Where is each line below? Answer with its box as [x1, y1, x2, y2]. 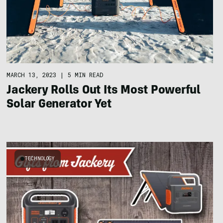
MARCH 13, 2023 [6, 70, 57, 79]
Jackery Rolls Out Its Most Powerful [6, 85, 201, 97]
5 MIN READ [68, 70, 104, 79]
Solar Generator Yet [6, 99, 111, 111]
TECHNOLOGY [24, 155, 55, 162]
